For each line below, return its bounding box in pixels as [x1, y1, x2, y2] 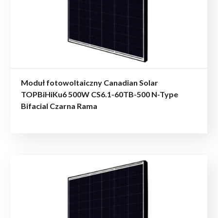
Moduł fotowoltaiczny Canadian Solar [21, 77, 159, 87]
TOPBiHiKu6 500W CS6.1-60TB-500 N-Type [21, 89, 179, 99]
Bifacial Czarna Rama [21, 101, 98, 110]
